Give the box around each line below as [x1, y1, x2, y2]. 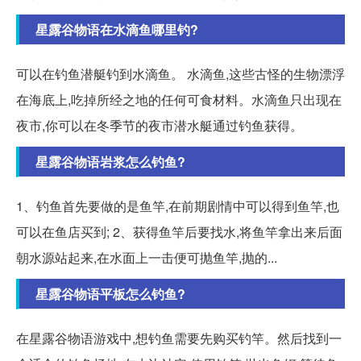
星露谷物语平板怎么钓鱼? [35, 284, 185, 303]
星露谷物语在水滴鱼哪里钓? [35, 19, 198, 39]
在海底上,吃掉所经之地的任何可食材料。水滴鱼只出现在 [16, 89, 342, 109]
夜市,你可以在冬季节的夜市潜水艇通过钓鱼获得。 [16, 115, 303, 135]
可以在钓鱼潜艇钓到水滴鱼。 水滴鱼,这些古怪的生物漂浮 [16, 64, 345, 83]
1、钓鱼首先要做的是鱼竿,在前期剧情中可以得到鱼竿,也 [16, 196, 339, 215]
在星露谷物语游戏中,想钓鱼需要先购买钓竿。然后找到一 [16, 328, 342, 347]
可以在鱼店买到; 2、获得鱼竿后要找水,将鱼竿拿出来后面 [16, 222, 342, 241]
